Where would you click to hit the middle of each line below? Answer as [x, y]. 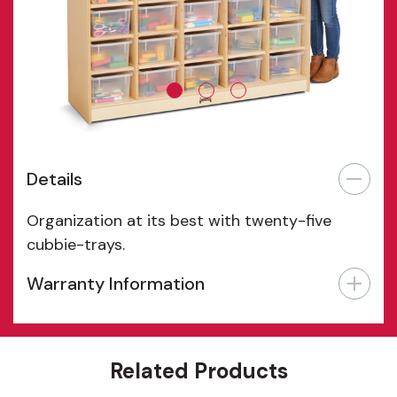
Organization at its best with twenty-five [179, 221]
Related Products [198, 371]
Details [54, 179]
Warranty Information [116, 284]
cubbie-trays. [76, 245]
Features [63, 337]
